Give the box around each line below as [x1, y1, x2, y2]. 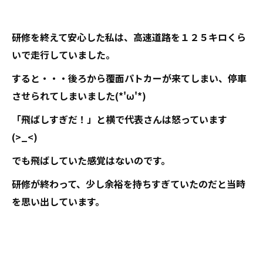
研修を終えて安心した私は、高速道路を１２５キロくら [12, 29, 246, 44]
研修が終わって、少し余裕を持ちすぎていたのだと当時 [12, 176, 245, 191]
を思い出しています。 [12, 194, 104, 208]
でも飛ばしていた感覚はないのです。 [12, 153, 170, 167]
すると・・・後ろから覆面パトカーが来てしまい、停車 [12, 70, 247, 85]
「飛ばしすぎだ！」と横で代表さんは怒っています [12, 112, 227, 126]
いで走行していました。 [12, 47, 115, 62]
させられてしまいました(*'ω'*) [12, 88, 146, 103]
